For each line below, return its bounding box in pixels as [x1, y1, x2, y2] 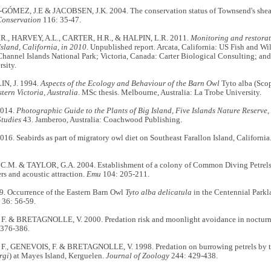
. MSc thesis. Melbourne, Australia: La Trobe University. [77, 88, 261, 97]
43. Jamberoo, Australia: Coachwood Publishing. [21, 116, 182, 125]
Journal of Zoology [105, 252, 169, 261]
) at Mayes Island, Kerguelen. [8, 252, 106, 261]
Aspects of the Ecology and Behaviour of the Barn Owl [40, 79, 220, 88]
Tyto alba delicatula [125, 188, 192, 197]
